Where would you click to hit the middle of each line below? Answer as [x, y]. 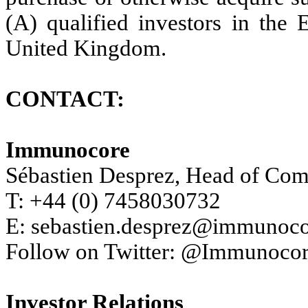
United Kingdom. [86, 48]
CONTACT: [65, 99]
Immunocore [68, 150]
